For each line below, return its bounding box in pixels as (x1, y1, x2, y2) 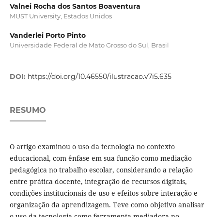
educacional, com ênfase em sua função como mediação (9, 154, 192, 163)
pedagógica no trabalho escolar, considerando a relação (9, 165, 193, 175)
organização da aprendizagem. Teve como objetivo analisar (9, 200, 204, 210)
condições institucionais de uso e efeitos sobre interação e (9, 188, 198, 198)
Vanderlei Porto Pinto (9, 31, 86, 40)
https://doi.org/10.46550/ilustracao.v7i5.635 (27, 72, 171, 81)
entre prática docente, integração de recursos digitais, (9, 177, 187, 186)
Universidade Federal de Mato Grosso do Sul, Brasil (9, 41, 169, 49)
